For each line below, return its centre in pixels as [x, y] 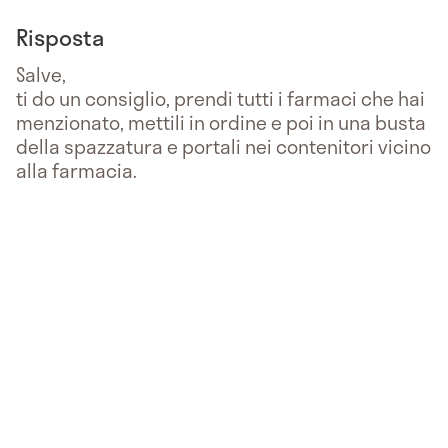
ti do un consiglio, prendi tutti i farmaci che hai [220, 98]
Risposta [60, 36]
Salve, [41, 74]
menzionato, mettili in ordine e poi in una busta [221, 122]
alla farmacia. [76, 170]
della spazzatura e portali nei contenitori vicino [223, 146]
